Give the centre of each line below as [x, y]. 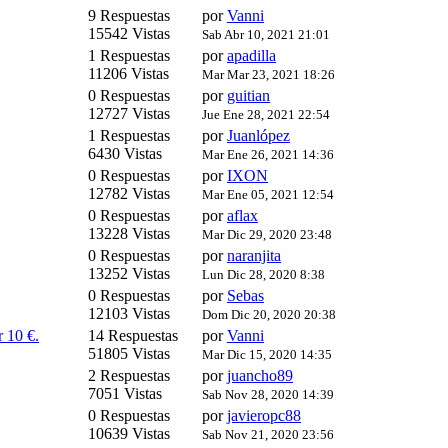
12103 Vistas [129, 314]
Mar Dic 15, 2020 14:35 [267, 355]
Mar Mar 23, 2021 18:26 [268, 75]
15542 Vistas [129, 34]
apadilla [251, 56]
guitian [248, 96]
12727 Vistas [129, 114]
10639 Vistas [129, 434]
